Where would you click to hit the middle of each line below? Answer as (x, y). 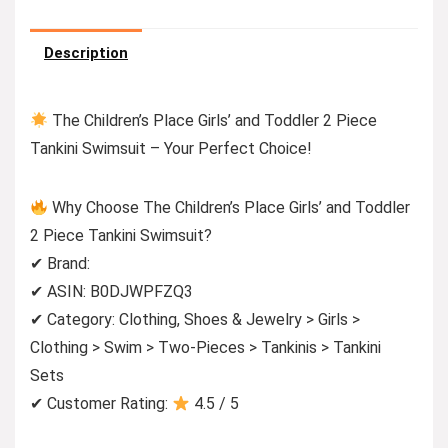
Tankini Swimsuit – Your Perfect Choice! (171, 148)
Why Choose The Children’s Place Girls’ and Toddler (229, 207)
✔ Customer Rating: (101, 403)
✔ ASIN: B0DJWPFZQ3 (111, 291)
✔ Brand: (60, 263)
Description (86, 53)
